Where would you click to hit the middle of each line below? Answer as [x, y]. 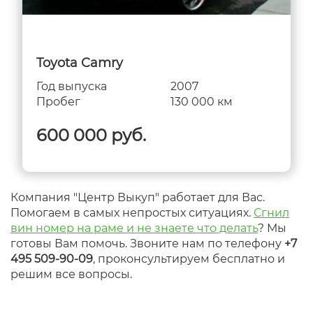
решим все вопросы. [71, 274]
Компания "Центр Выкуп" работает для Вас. [138, 197]
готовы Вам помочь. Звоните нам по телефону [147, 243]
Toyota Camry [80, 63]
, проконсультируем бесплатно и [189, 259]
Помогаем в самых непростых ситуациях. [132, 213]
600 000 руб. [91, 135]
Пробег [58, 102]
